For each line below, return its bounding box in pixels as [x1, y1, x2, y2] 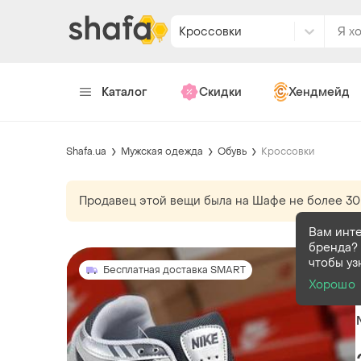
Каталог [102, 84, 147, 100]
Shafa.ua [66, 144, 106, 158]
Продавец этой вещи [79, 193, 201, 209]
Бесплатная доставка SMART [103, 263, 246, 276]
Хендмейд [288, 84, 350, 100]
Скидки [198, 84, 242, 100]
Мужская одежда [121, 144, 203, 158]
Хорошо [309, 277, 355, 293]
